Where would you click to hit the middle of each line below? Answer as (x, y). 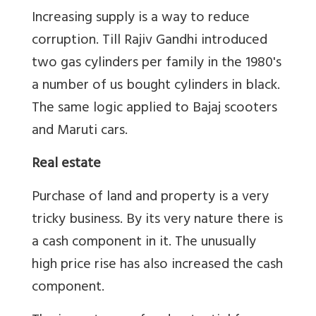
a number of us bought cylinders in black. (156, 86)
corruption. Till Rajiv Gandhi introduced (150, 41)
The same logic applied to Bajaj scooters (154, 109)
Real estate (66, 164)
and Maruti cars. (80, 131)
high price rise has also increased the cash (157, 265)
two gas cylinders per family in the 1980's (157, 63)
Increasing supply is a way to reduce (141, 18)
